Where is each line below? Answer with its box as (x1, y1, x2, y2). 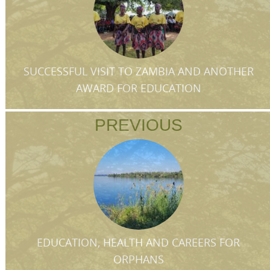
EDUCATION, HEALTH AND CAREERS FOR (37, 235, 240, 250)
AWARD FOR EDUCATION (75, 81, 201, 96)
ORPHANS (113, 252, 164, 267)
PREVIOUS (94, 116, 183, 135)
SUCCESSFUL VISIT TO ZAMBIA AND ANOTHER (23, 64, 254, 79)
